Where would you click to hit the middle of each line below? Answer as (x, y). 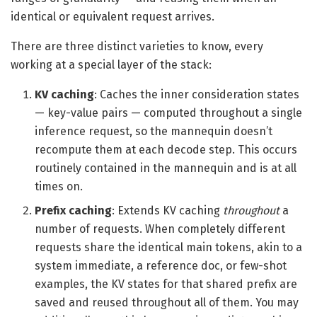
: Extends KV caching (168, 210)
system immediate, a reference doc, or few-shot (161, 265)
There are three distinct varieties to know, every (137, 46)
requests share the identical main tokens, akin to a (169, 247)
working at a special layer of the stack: (111, 64)
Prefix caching (74, 210)
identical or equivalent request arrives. (113, 16)
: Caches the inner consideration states (197, 94)
